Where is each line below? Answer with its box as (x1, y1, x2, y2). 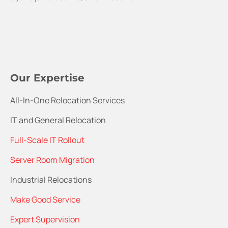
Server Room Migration (10, 154, 95, 165)
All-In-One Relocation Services (10, 94, 125, 106)
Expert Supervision (10, 213, 80, 225)
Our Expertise (10, 71, 84, 84)
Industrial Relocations (10, 174, 92, 185)
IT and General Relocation (10, 114, 106, 126)
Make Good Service (10, 193, 80, 205)
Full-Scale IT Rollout (10, 134, 84, 146)
